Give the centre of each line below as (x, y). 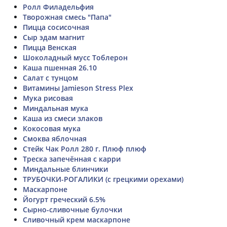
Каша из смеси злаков (63, 118)
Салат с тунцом (50, 78)
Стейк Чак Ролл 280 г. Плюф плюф (85, 148)
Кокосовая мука (52, 128)
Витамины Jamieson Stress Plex (78, 88)
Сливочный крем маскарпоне (77, 219)
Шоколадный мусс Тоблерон (75, 57)
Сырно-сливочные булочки (72, 209)
